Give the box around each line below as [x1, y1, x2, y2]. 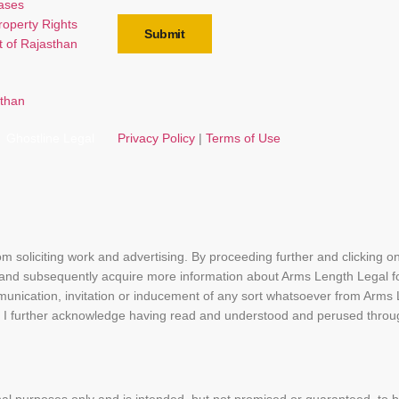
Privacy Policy [118, 130, 195, 145]
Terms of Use [206, 130, 281, 145]
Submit [144, 27, 185, 42]
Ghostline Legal [3, 130, 94, 145]
